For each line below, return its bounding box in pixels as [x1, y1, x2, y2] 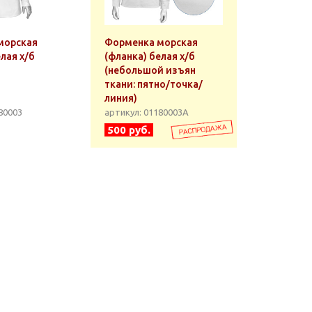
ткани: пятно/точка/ [104, 79, 203, 90]
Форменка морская [104, 37, 198, 48]
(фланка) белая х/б [104, 51, 195, 62]
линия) [104, 93, 137, 104]
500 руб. [107, 124, 150, 136]
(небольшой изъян [104, 65, 196, 76]
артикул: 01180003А [104, 107, 189, 117]
